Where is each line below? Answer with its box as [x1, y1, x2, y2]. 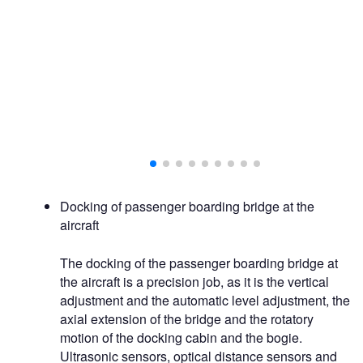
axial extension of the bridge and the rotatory [60, 310, 314, 329]
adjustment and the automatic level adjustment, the [60, 291, 350, 310]
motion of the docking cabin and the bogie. [60, 328, 302, 348]
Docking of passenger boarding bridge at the [60, 197, 314, 216]
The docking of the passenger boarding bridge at [60, 254, 338, 273]
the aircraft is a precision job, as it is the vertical [60, 272, 329, 292]
